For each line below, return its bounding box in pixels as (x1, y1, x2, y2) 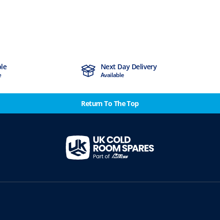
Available (100, 71, 124, 80)
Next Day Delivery (100, 62, 157, 72)
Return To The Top (81, 99, 139, 109)
